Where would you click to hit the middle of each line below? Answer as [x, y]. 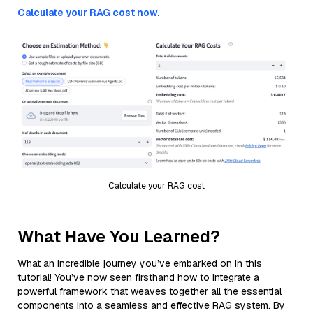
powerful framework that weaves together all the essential [150, 291]
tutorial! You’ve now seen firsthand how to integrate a [138, 277]
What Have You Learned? [119, 236]
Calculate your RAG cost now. [88, 13]
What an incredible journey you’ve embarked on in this [140, 263]
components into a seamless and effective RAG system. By [151, 305]
